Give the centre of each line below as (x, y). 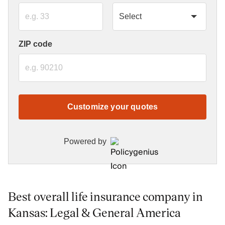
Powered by (85, 141)
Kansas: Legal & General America (94, 212)
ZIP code (35, 44)
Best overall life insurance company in (105, 196)
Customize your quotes (113, 107)
